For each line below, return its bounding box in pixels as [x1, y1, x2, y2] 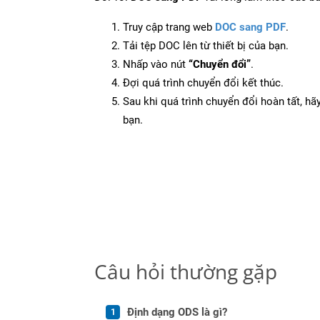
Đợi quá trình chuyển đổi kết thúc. [123, 76, 284, 89]
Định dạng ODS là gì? [127, 305, 227, 319]
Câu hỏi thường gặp [94, 257, 277, 285]
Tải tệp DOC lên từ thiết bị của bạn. [123, 39, 289, 52]
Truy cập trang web [123, 20, 215, 34]
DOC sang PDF [215, 20, 286, 34]
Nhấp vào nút [123, 57, 189, 71]
